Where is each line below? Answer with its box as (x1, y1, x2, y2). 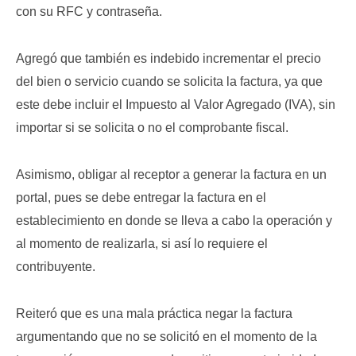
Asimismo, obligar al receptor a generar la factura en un (16, 168, 327, 181)
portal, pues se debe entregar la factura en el (16, 191, 266, 204)
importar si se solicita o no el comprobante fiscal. (16, 121, 288, 134)
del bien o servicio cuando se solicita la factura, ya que (16, 75, 323, 88)
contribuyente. (16, 260, 95, 273)
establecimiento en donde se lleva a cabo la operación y (16, 214, 332, 227)
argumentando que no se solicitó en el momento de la (16, 330, 317, 343)
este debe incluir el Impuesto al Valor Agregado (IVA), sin (16, 98, 335, 111)
